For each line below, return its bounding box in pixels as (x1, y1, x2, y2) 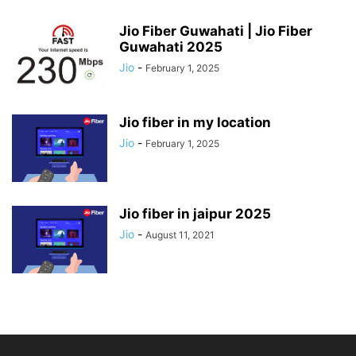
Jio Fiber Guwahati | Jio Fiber (119, 22, 312, 39)
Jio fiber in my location (119, 114, 271, 130)
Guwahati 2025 (119, 38, 222, 55)
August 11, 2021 (145, 228, 215, 241)
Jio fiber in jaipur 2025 (119, 205, 271, 222)
